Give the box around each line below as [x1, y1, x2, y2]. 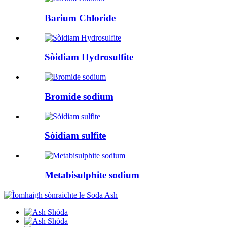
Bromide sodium [45, 91, 113, 102]
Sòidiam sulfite [45, 130, 106, 141]
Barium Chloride [45, 13, 116, 24]
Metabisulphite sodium [45, 169, 139, 180]
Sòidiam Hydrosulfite [45, 52, 133, 63]
